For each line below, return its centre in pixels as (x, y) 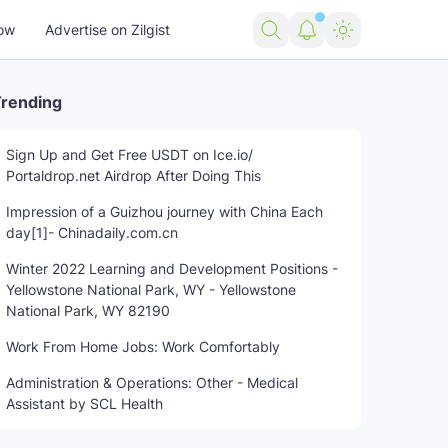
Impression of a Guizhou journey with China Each (164, 211)
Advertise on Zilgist (107, 29)
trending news (67, 199)
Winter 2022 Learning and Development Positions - (172, 268)
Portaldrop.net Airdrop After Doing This (133, 175)
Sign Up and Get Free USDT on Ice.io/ (129, 154)
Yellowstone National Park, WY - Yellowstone (151, 289)
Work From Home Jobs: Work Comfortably (143, 346)
